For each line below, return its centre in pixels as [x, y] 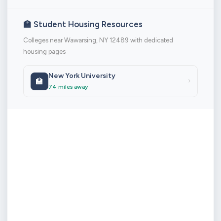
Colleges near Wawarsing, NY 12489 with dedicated [98, 40]
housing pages [44, 52]
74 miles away [68, 87]
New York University [82, 76]
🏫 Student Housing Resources [83, 24]
